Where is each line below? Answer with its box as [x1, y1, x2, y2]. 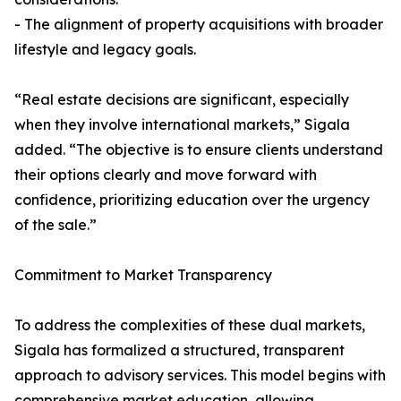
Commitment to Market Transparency [14, 266, 272, 285]
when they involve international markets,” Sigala [14, 115, 350, 134]
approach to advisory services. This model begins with [14, 366, 386, 385]
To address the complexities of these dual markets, [14, 316, 365, 335]
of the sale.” [14, 216, 97, 235]
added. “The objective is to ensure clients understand [14, 141, 383, 159]
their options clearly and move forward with [14, 166, 317, 184]
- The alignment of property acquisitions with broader [14, 15, 383, 34]
